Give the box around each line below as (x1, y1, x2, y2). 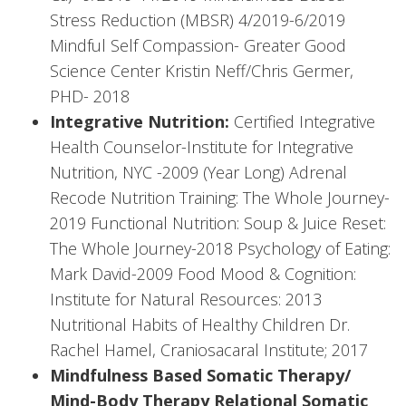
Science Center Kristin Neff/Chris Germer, (50, 60, 353, 82)
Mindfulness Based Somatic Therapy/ (50, 364, 351, 387)
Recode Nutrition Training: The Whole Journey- (50, 187, 390, 209)
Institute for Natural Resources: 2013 (50, 288, 322, 311)
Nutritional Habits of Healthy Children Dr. (50, 314, 350, 336)
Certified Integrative (234, 111, 375, 133)
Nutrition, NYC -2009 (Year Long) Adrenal (50, 161, 347, 184)
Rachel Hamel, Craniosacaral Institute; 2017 (50, 339, 368, 362)
